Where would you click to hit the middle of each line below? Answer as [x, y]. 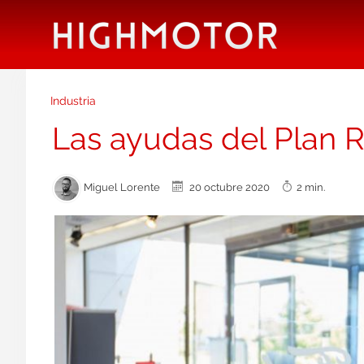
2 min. [311, 187]
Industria [73, 101]
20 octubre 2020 [234, 187]
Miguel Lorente [127, 187]
